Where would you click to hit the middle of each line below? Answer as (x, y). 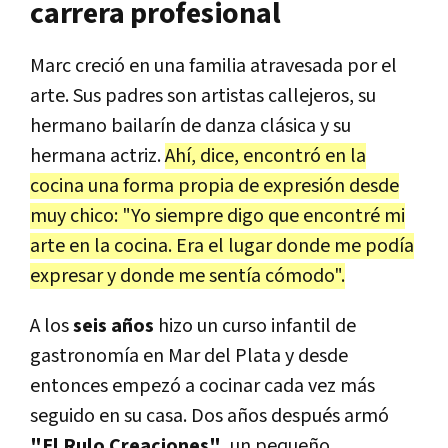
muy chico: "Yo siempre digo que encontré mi (217, 215)
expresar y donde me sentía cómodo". (187, 275)
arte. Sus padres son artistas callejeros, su (203, 95)
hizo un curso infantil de (255, 325)
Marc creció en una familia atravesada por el (213, 65)
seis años (113, 325)
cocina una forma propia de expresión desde (214, 185)
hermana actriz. (97, 155)
